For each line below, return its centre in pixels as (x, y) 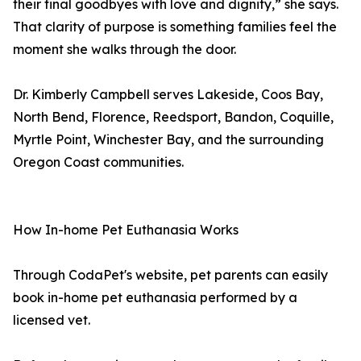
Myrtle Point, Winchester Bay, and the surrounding (168, 140)
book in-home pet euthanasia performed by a (155, 298)
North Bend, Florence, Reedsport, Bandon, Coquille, (173, 117)
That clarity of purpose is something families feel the (175, 27)
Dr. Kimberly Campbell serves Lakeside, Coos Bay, (168, 95)
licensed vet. (52, 320)
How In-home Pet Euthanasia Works (126, 230)
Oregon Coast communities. (98, 162)
